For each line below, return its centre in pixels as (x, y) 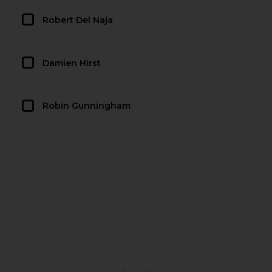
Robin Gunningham (87, 106)
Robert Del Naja (78, 20)
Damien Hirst (72, 63)
